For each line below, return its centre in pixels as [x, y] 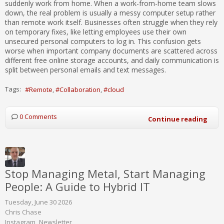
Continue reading [178, 119]
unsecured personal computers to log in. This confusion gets [103, 41]
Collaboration [80, 90]
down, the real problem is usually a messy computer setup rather [110, 13]
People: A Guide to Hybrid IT [77, 187]
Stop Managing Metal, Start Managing [105, 174]
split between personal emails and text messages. [86, 70]
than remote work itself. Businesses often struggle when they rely [111, 22]
